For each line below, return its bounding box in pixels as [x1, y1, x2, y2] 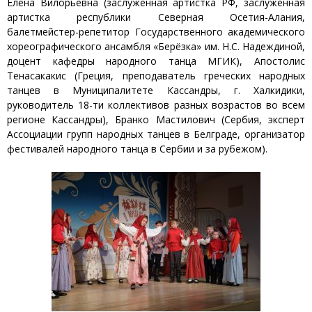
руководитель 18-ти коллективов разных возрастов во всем [7, 98, 305, 112]
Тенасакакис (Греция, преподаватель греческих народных [7, 69, 305, 83]
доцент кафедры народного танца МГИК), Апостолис [7, 54, 305, 68]
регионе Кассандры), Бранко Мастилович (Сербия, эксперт [7, 113, 305, 127]
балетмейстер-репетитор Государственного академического [7, 25, 305, 39]
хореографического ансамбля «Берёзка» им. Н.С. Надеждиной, [7, 40, 305, 54]
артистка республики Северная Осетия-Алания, [7, 10, 305, 24]
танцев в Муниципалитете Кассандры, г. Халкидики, [7, 84, 305, 97]
